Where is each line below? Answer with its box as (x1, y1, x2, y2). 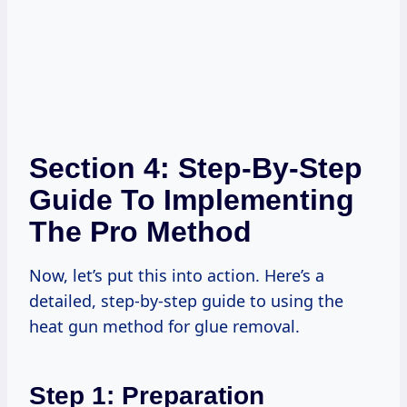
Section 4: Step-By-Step (29, 151, 362, 184)
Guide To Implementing (29, 183, 354, 216)
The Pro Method (29, 214, 252, 248)
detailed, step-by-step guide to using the (29, 289, 343, 312)
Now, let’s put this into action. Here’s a (29, 263, 324, 286)
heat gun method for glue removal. (29, 314, 300, 337)
